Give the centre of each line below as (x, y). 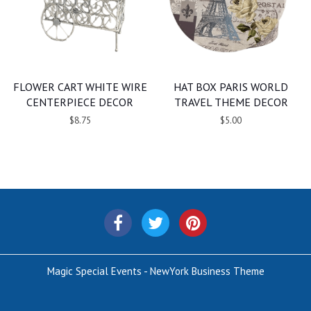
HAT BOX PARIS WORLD (231, 86)
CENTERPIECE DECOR (80, 102)
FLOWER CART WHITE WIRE (80, 86)
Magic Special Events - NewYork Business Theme (155, 271)
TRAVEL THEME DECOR (231, 102)
